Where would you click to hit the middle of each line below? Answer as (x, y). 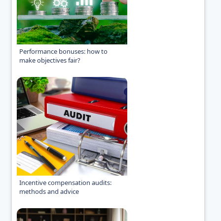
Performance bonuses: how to (63, 52)
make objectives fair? (50, 60)
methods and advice (49, 192)
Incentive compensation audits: (65, 183)
